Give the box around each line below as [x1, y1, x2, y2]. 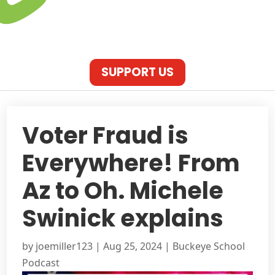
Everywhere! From [22, 146, 241, 179]
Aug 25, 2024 [103, 239, 163, 253]
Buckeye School [172, 239, 246, 253]
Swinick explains [22, 201, 224, 234]
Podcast [22, 255, 60, 269]
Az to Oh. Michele [22, 174, 224, 207]
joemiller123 [36, 239, 93, 253]
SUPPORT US [101, 64, 174, 81]
